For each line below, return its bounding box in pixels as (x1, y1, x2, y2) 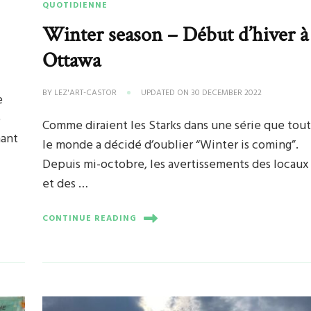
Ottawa (42, 47, 101, 75)
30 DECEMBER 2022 (191, 86, 262, 101)
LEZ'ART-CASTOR (54, 86, 117, 101)
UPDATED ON (141, 86, 192, 101)
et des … (42, 174, 89, 195)
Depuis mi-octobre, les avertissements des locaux (42, 155, 310, 176)
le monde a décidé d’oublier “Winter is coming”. (42, 135, 299, 156)
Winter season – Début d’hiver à (42, 21, 309, 49)
